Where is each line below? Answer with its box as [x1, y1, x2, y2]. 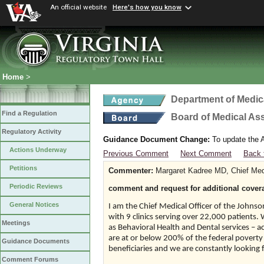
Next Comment [180, 149, 232, 158]
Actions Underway [9, 146, 67, 154]
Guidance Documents [2, 237, 70, 245]
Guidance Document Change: [103, 135, 210, 144]
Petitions [9, 164, 37, 172]
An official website [50, 3, 107, 11]
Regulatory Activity [2, 128, 61, 136]
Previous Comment [103, 149, 169, 158]
